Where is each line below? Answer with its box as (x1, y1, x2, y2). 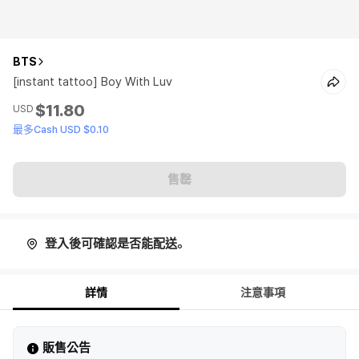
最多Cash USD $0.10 (13, 123, 109, 135)
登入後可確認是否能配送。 (45, 236, 188, 251)
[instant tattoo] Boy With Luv (13, 75, 172, 89)
